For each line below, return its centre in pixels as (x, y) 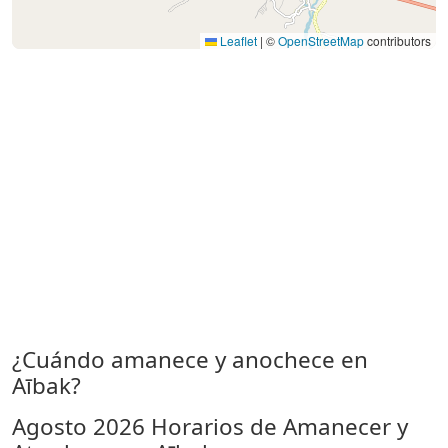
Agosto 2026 (78, 426)
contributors (397, 40)
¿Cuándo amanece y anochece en (190, 359)
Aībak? (46, 385)
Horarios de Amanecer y (276, 426)
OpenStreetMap (321, 40)
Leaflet (237, 40)
